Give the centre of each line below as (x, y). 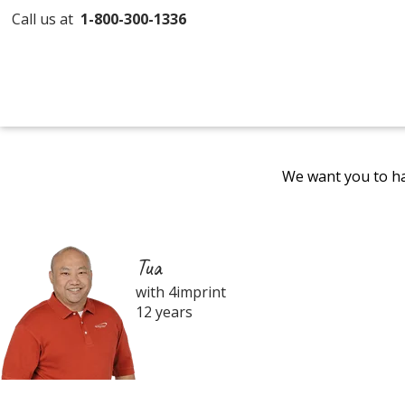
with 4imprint (181, 292)
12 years (164, 312)
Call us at (47, 19)
